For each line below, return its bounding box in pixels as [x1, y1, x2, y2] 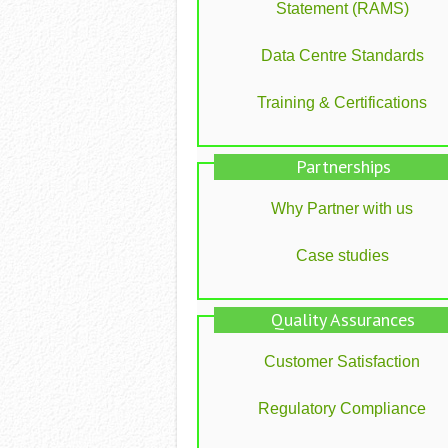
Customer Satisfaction [264, 352, 420, 370]
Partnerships [295, 154, 391, 178]
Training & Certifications [257, 93, 427, 111]
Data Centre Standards [260, 46, 424, 64]
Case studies [295, 246, 389, 264]
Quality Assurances [271, 307, 415, 331]
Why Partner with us [271, 199, 413, 217]
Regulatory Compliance [258, 399, 426, 417]
